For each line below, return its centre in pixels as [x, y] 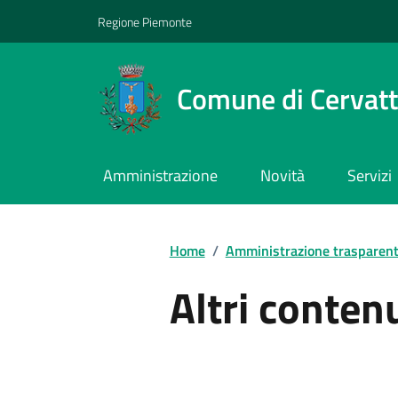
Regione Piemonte [145, 21]
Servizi [369, 176]
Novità [282, 176]
